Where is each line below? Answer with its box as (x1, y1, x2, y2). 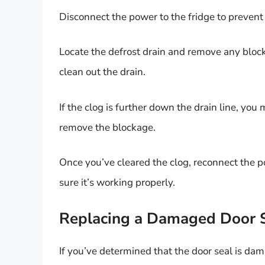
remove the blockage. (59, 120, 156, 134)
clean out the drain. (59, 65, 146, 79)
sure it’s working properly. (59, 176, 175, 190)
